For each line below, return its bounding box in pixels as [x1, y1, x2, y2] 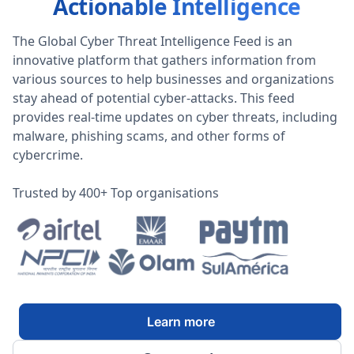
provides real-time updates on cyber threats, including [13, 108, 337, 126]
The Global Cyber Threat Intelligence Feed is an [13, 32, 292, 50]
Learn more [146, 314, 215, 330]
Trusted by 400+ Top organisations [13, 184, 219, 201]
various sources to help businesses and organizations [13, 70, 334, 88]
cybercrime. [13, 146, 83, 164]
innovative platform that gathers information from [13, 51, 316, 69]
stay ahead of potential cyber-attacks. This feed [13, 89, 295, 107]
